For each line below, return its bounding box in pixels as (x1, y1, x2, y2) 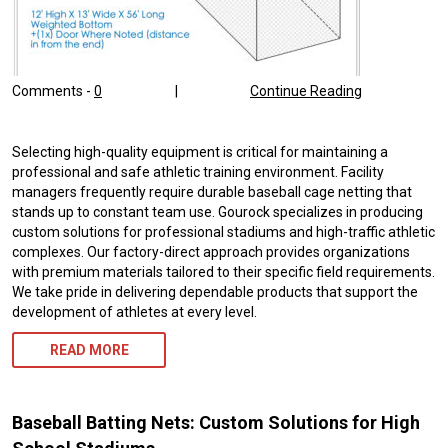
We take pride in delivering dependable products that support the (12, 284, 418, 301)
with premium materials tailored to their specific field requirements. (12, 264, 435, 281)
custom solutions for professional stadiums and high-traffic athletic (12, 224, 435, 241)
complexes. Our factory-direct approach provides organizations (12, 244, 410, 261)
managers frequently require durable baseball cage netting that (12, 184, 412, 201)
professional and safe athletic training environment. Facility (12, 164, 384, 181)
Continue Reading (250, 82, 362, 99)
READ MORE (49, 342, 129, 359)
